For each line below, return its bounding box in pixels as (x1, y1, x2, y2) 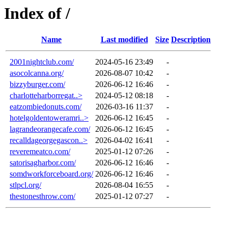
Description (171, 35, 211, 44)
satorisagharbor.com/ (10, 158, 76, 167)
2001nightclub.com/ (10, 58, 74, 67)
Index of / (4, 4, 70, 22)
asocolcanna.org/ (10, 69, 64, 78)
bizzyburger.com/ (10, 80, 65, 89)
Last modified (100, 35, 148, 44)
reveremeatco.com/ (10, 147, 70, 156)
